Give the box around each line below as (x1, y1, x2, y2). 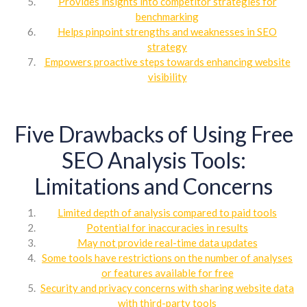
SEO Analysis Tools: (61, 146, 246, 173)
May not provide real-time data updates (77, 236, 258, 249)
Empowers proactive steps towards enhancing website (44, 55, 291, 68)
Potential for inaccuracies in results (86, 221, 248, 234)
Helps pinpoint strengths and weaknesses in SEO (58, 25, 277, 38)
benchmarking (136, 10, 199, 23)
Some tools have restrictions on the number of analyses (42, 251, 293, 264)
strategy (147, 40, 187, 53)
